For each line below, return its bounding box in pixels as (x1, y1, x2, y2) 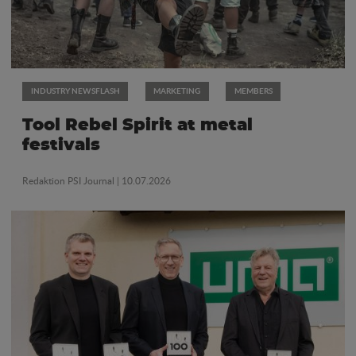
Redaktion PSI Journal (22, 174, 117, 188)
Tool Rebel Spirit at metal (22, 116, 253, 133)
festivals (22, 136, 100, 153)
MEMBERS (234, 84, 273, 96)
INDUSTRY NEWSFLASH (30, 84, 120, 96)
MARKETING (153, 84, 200, 96)
